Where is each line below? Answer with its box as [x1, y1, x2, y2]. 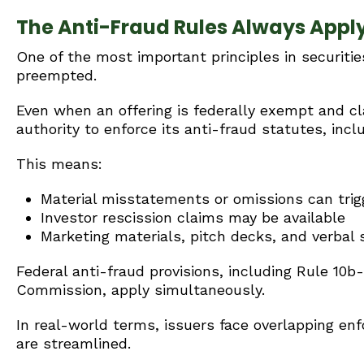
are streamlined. [16, 335, 131, 352]
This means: [16, 155, 102, 172]
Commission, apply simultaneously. [16, 281, 265, 298]
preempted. [16, 67, 97, 84]
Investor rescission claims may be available [41, 209, 345, 226]
